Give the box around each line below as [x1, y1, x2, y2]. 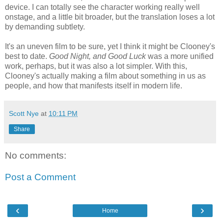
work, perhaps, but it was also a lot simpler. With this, [5, 62, 187, 71]
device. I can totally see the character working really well [5, 3, 200, 12]
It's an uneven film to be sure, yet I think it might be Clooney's [5, 42, 215, 51]
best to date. [5, 52, 49, 61]
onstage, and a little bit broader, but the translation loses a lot [5, 13, 215, 22]
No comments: [5, 150, 66, 161]
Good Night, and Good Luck [49, 52, 146, 61]
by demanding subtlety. [5, 23, 85, 31]
